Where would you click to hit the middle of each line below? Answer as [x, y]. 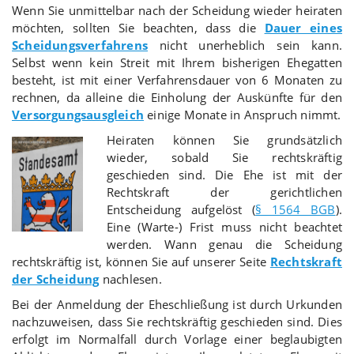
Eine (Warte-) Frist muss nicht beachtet [224, 226]
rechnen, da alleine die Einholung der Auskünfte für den [177, 97]
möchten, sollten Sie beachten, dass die [138, 27]
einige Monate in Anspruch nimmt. [243, 114]
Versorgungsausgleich [78, 114]
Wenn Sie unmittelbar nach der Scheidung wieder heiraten [177, 10]
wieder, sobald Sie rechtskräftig [224, 157]
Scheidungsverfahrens [80, 45]
